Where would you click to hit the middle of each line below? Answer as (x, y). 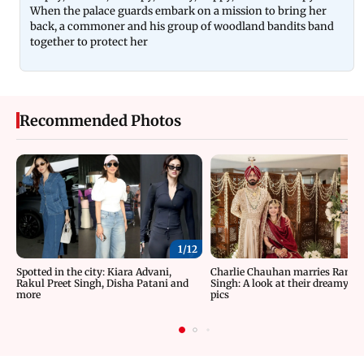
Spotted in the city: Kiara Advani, (94, 272)
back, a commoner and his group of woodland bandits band (182, 26)
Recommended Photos (100, 120)
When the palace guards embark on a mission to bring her (178, 11)
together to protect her (89, 41)
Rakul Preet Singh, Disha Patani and (102, 284)
